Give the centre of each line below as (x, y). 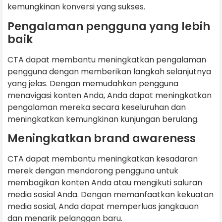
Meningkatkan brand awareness (102, 139)
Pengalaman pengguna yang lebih (109, 26)
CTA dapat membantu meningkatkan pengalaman (107, 59)
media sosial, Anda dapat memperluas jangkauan (103, 207)
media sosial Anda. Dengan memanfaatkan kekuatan (111, 195)
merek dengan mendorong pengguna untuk (93, 171)
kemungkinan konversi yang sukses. (76, 7)
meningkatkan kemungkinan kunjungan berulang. (103, 119)
